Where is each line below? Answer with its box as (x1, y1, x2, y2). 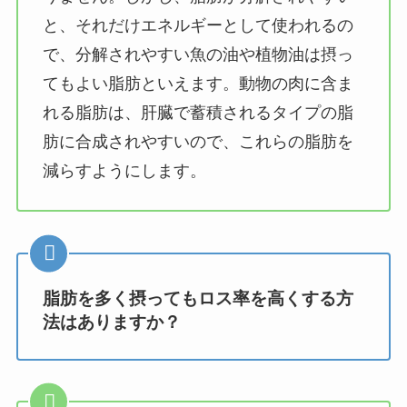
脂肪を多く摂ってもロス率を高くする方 (42, 288, 353, 308)
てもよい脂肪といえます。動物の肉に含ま (42, 74, 353, 94)
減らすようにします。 (42, 162, 206, 181)
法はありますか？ (42, 312, 181, 332)
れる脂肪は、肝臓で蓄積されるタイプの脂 (42, 104, 353, 123)
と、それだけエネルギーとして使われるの (42, 16, 353, 35)
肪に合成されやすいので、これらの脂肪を (42, 133, 353, 152)
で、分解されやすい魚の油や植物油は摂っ (42, 45, 353, 65)
